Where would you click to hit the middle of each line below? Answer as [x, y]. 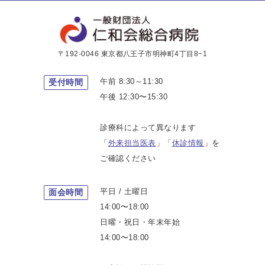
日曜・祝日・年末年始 [140, 222]
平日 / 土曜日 [124, 191]
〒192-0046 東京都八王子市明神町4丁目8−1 [132, 54]
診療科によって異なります [148, 127]
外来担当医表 [132, 143]
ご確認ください [128, 158]
